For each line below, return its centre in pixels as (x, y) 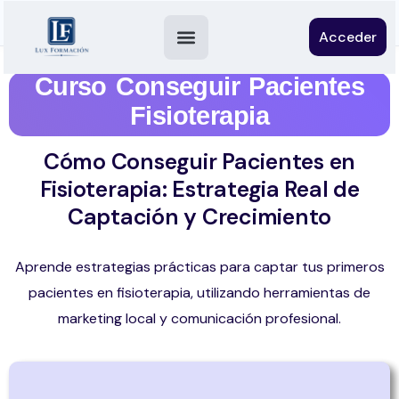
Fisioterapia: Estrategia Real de (199, 189)
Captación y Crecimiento (199, 217)
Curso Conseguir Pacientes (199, 86)
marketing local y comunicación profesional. (199, 318)
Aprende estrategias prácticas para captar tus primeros (199, 267)
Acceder (348, 37)
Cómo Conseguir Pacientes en (199, 162)
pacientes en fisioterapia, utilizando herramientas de (199, 293)
